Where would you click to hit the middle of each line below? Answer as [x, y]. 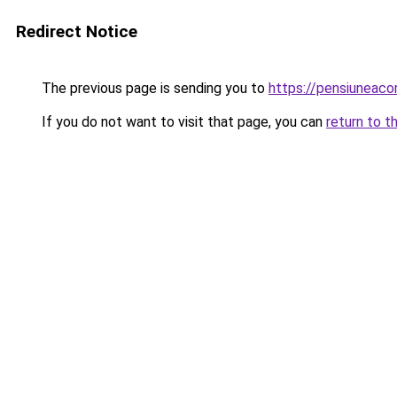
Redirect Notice [77, 31]
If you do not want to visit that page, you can [182, 122]
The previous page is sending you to [153, 88]
